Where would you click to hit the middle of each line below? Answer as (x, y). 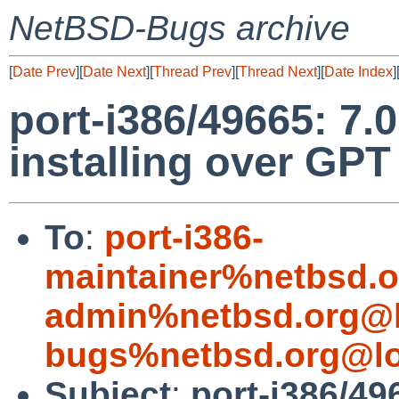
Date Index (358, 72)
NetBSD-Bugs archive (179, 28)
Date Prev (44, 72)
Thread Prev (192, 72)
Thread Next (278, 72)
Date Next (114, 72)
